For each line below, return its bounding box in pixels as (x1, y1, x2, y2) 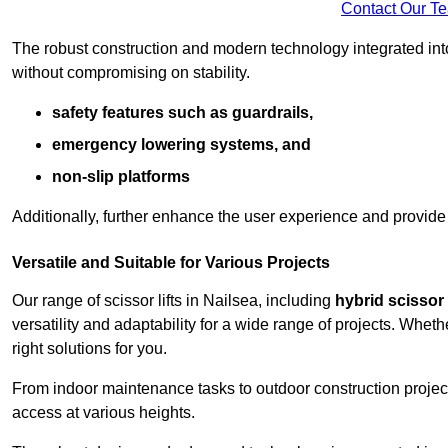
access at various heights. (12, 404, 195, 422)
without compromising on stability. (12, 64, 250, 82)
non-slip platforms (52, 168, 190, 186)
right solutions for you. (12, 340, 167, 358)
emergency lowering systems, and (52, 136, 311, 154)
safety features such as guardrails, (52, 104, 313, 122)
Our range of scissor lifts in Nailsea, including (12, 292, 335, 310)
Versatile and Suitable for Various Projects (12, 254, 330, 272)
